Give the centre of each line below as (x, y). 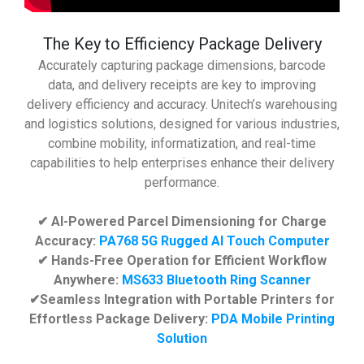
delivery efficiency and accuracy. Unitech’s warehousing (182, 104)
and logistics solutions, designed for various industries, (182, 124)
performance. (182, 182)
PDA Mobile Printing (273, 319)
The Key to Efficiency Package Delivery (182, 44)
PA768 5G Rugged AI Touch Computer (214, 241)
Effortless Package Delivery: (120, 319)
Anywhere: (87, 280)
